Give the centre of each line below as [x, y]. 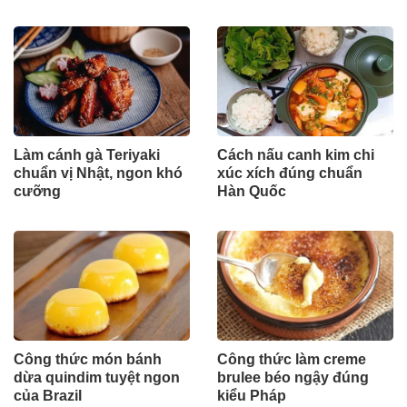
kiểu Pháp [252, 396]
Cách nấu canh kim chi [296, 155]
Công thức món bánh [88, 360]
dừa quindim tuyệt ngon [97, 378]
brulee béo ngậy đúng [293, 378]
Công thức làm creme [292, 360]
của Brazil [48, 396]
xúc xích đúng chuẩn [290, 174]
